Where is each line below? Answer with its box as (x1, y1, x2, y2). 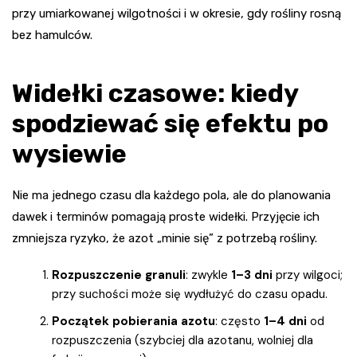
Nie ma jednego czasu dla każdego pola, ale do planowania (12, 188, 331, 203)
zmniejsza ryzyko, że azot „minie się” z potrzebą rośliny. (12, 231, 317, 246)
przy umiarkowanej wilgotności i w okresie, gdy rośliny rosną (12, 6, 341, 22)
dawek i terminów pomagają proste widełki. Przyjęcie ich (12, 210, 320, 225)
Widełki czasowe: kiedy (12, 78, 298, 109)
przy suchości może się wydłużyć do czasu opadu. (52, 286, 328, 303)
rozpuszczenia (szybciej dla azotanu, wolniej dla (52, 332, 313, 349)
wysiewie (12, 139, 127, 170)
